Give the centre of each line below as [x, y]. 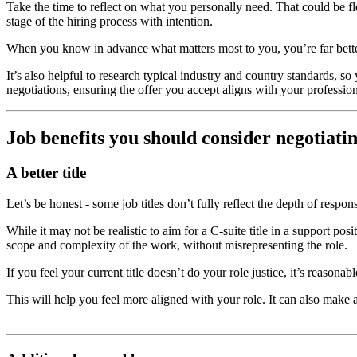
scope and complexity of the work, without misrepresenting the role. [177, 245]
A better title [46, 173]
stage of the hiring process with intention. [111, 21]
